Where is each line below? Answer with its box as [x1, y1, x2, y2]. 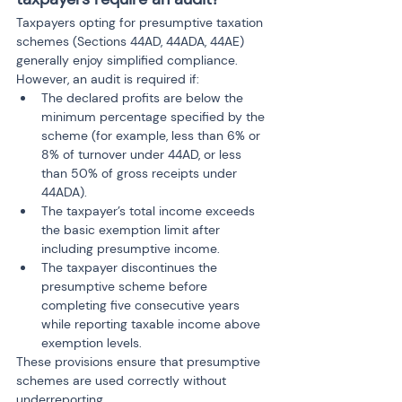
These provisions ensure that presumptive [16, 354, 264, 370]
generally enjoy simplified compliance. [16, 52, 241, 68]
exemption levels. [41, 335, 142, 351]
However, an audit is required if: [16, 71, 199, 87]
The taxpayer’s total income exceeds [41, 203, 258, 219]
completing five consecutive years [41, 297, 243, 313]
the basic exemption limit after [41, 222, 223, 238]
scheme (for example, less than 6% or [41, 127, 264, 144]
